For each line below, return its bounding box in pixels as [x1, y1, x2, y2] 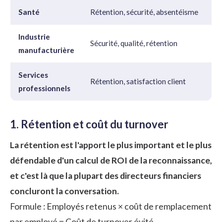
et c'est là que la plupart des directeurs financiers [10, 170, 201, 181]
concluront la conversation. [10, 185, 119, 196]
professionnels [18, 83, 70, 93]
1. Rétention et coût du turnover [10, 117, 168, 131]
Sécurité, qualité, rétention [90, 38, 177, 48]
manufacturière [18, 45, 74, 55]
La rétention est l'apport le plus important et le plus [10, 139, 212, 150]
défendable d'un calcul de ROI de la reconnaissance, [10, 155, 212, 166]
